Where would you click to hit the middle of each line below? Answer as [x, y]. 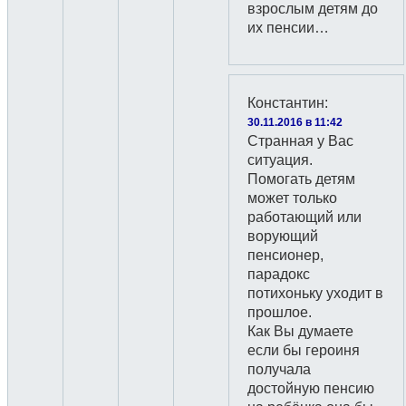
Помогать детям [301, 179]
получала [279, 369]
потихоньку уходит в [315, 293]
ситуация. [280, 160]
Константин [286, 103]
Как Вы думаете [300, 331]
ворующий [283, 236]
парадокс [279, 274]
